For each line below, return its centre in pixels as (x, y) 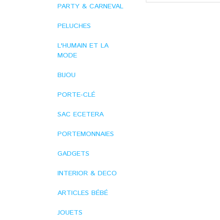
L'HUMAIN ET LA (83, 46)
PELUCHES (74, 26)
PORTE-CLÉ (76, 95)
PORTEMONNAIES (86, 134)
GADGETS (73, 154)
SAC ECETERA (81, 114)
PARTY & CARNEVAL (90, 6)
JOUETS (70, 213)
